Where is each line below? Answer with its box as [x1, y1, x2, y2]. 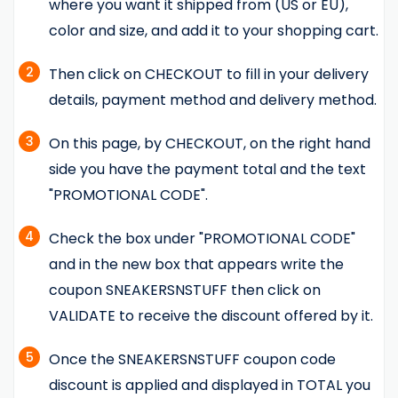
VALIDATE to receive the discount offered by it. [49, 306, 373, 327]
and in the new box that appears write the [49, 254, 344, 275]
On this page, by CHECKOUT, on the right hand [49, 133, 370, 155]
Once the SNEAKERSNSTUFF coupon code [49, 349, 336, 370]
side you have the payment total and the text [49, 159, 366, 180]
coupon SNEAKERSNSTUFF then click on [49, 280, 321, 301]
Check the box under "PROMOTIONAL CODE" [49, 228, 355, 250]
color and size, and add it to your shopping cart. [49, 20, 378, 42]
